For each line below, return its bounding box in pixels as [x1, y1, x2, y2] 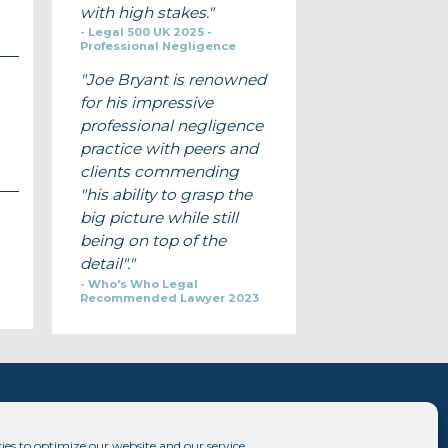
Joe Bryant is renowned [85, 70, 266, 90]
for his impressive [79, 93, 213, 113]
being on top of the [79, 231, 226, 251]
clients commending [79, 162, 239, 182]
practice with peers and [79, 139, 258, 159]
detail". [79, 254, 129, 274]
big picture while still [79, 208, 238, 228]
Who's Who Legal [87, 276, 198, 291]
